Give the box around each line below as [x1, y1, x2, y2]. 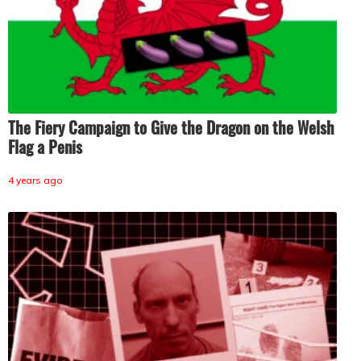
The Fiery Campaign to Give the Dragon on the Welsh [8, 114, 334, 139]
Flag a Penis [8, 134, 82, 159]
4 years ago [8, 173, 63, 186]
